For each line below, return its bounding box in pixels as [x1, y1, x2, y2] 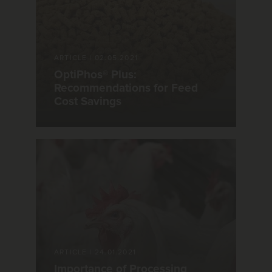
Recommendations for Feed [54, 82, 198, 94]
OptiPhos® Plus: [54, 69, 137, 81]
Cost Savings [54, 95, 121, 107]
